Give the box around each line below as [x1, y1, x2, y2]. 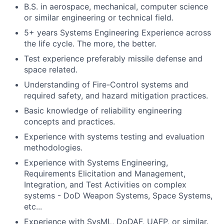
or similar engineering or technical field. [24, 12, 173, 22]
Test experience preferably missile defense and [24, 53, 202, 63]
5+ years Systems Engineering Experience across [24, 27, 211, 37]
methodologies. [24, 142, 82, 152]
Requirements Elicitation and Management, [24, 168, 185, 178]
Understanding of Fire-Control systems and [24, 79, 188, 89]
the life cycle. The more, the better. [24, 38, 156, 48]
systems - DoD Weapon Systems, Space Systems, [24, 190, 212, 200]
